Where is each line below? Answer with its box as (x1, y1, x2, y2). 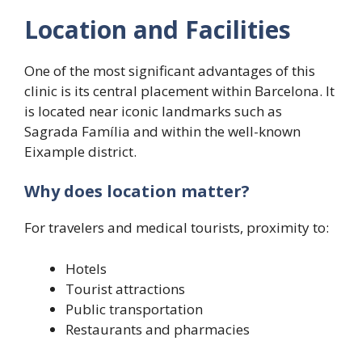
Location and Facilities (24, 12, 291, 46)
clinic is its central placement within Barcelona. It (24, 81, 335, 100)
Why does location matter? (24, 180, 250, 203)
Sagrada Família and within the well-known (24, 121, 301, 141)
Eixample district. (24, 141, 137, 161)
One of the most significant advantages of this (24, 61, 315, 80)
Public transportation (65, 299, 203, 318)
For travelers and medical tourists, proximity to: (24, 218, 329, 238)
